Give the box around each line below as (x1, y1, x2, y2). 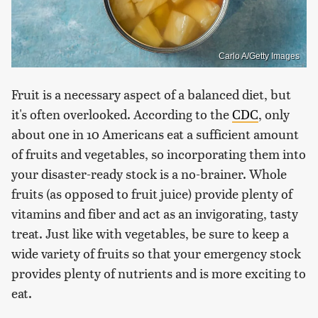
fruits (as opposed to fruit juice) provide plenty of (11, 184, 292, 202)
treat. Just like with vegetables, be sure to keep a (11, 224, 289, 242)
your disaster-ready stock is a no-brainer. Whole (11, 164, 287, 182)
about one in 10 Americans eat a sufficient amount (11, 124, 299, 143)
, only (258, 104, 290, 123)
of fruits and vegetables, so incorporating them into (11, 144, 306, 163)
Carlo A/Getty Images (219, 50, 300, 61)
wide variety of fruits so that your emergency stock (11, 243, 301, 262)
